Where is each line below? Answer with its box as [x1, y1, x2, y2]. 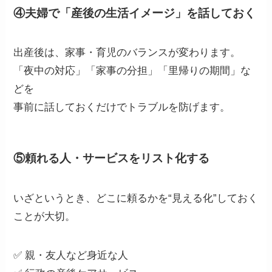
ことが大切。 [13, 210, 76, 222]
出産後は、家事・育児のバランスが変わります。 [13, 47, 241, 59]
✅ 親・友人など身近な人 [13, 249, 129, 261]
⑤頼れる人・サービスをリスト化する [13, 152, 210, 165]
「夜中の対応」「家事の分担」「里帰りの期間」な [13, 65, 251, 77]
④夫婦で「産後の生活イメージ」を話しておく [13, 6, 256, 19]
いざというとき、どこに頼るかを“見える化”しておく [13, 192, 259, 204]
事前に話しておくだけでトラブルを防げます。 [13, 101, 231, 114]
